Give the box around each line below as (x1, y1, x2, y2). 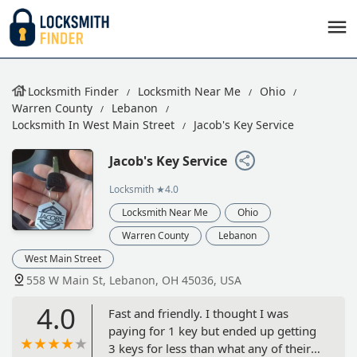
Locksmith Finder (28, 84, 119, 99)
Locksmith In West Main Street (12, 117, 175, 132)
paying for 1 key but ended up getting (108, 322, 316, 339)
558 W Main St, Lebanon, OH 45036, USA (26, 272, 241, 288)
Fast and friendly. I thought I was (108, 304, 288, 321)
